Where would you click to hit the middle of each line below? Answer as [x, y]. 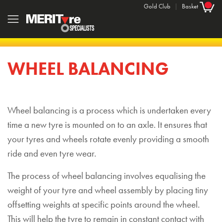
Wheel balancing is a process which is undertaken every [109, 111]
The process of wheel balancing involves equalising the [107, 176]
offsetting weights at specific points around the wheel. [104, 205]
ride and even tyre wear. [52, 154]
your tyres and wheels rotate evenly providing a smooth [108, 139]
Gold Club [157, 6]
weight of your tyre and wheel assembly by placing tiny [108, 191]
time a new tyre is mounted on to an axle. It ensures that [107, 125]
